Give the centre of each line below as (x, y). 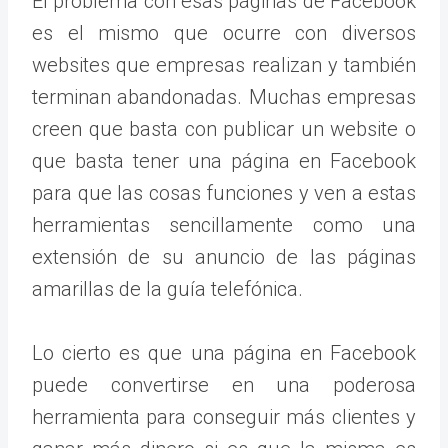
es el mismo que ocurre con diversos (224, 32)
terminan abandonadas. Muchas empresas (224, 96)
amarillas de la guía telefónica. (167, 288)
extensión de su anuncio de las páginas (224, 256)
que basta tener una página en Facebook (224, 160)
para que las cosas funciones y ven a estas (224, 192)
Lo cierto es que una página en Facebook (224, 352)
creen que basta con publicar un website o (224, 128)
